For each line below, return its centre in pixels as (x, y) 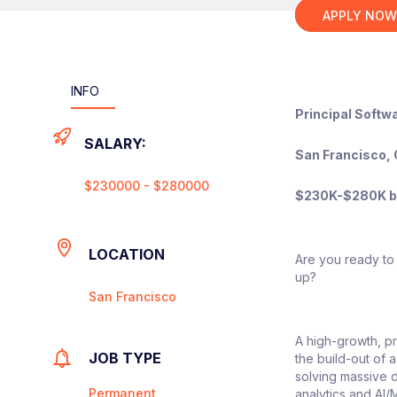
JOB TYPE (125, 358)
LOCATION (127, 254)
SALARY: (116, 143)
